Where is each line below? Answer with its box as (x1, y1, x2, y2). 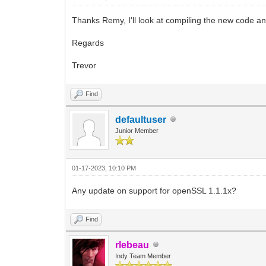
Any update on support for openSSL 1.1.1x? (72, 185, 237, 195)
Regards (72, 37, 104, 47)
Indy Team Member (115, 252, 172, 259)
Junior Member (115, 126, 159, 134)
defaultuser (115, 114, 167, 125)
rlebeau (115, 239, 150, 250)
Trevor (72, 60, 97, 70)
